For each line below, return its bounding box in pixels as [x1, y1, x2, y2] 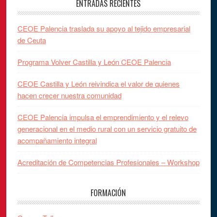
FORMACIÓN [91, 186, 126, 199]
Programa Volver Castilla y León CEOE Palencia [17, 56, 171, 67]
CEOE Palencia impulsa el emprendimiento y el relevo [17, 111, 188, 122]
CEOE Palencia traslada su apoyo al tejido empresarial [17, 23, 190, 33]
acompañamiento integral [17, 135, 97, 145]
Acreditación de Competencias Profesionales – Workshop [17, 156, 200, 167]
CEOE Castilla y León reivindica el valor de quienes [17, 78, 180, 89]
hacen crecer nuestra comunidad [17, 90, 122, 100]
